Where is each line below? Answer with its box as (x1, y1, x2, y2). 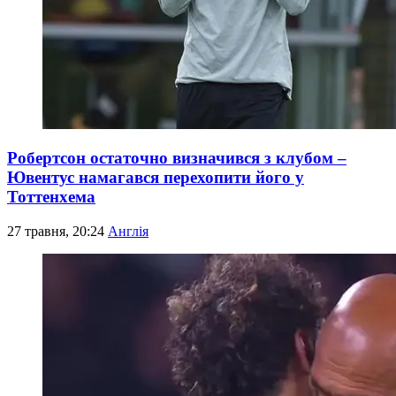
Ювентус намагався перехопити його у (7, 168, 304, 187)
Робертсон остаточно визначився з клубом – (7, 148, 346, 168)
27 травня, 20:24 (7, 223, 108, 239)
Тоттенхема (7, 187, 95, 207)
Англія (108, 223, 148, 239)
